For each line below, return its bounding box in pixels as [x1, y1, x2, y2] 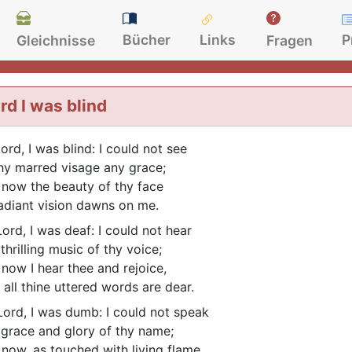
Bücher [123, 31, 171, 48]
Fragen [266, 31, 313, 49]
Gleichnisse [16, 31, 96, 49]
